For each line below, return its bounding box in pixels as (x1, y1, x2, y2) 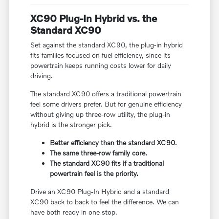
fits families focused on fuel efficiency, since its (30, 50, 171, 59)
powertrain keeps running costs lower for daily (30, 61, 172, 69)
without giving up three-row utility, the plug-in (30, 109, 171, 118)
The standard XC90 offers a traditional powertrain (30, 89, 182, 98)
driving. (30, 71, 53, 80)
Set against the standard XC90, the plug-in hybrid (30, 40, 183, 49)
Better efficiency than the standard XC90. (50, 138, 177, 147)
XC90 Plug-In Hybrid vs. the (30, 12, 157, 24)
